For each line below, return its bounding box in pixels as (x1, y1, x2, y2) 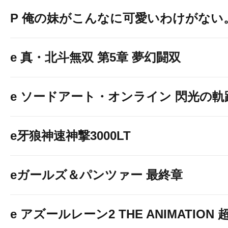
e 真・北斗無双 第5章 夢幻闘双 (10, 50, 181, 64)
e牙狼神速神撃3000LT (10, 129, 131, 142)
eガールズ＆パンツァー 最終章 (10, 168, 183, 182)
